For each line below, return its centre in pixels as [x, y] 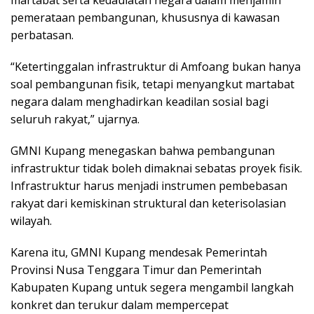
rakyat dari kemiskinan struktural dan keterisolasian [148, 204]
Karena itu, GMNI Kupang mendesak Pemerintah [139, 253]
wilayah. [31, 221]
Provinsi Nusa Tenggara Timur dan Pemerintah [136, 270]
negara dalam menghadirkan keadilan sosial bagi [139, 102]
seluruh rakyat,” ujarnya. [75, 120]
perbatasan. [42, 35]
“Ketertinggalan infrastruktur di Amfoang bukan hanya [156, 67]
